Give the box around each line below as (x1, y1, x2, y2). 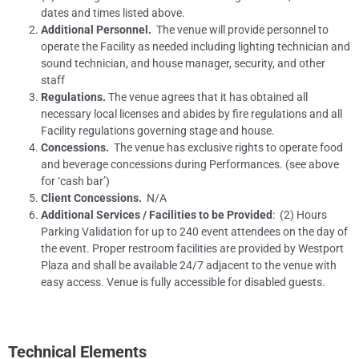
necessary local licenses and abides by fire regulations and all (41, 107, 343, 121)
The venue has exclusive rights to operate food (109, 141, 344, 155)
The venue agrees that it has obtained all (106, 91, 309, 104)
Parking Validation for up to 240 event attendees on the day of (41, 225, 349, 239)
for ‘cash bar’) (41, 175, 111, 188)
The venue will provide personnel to (151, 23, 329, 37)
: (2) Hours (272, 208, 328, 222)
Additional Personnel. (41, 23, 152, 37)
